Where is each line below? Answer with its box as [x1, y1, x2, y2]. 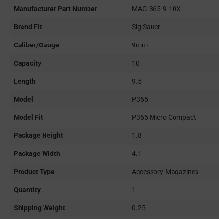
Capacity [14, 59, 41, 67]
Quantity [14, 186, 41, 194]
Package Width [14, 150, 60, 158]
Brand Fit [14, 23, 42, 31]
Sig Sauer [132, 23, 160, 31]
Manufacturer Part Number [14, 5, 97, 13]
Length [14, 77, 36, 86]
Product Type [14, 168, 55, 176]
